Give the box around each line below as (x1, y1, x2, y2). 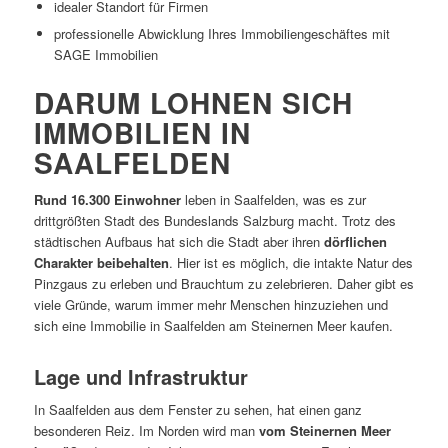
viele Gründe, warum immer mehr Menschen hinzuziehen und (33, 294, 388, 314)
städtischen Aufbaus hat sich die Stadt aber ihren (33, 231, 324, 251)
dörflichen (323, 231, 387, 251)
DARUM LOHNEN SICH (33, 81, 353, 123)
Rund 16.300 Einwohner (33, 189, 181, 209)
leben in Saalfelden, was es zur (180, 189, 366, 209)
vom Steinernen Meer (258, 420, 391, 440)
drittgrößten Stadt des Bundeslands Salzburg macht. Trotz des (33, 210, 396, 230)
